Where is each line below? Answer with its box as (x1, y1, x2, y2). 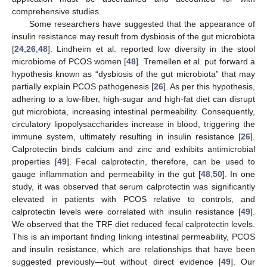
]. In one (222, 169, 256, 179)
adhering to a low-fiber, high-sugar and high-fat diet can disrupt (12, 94, 255, 104)
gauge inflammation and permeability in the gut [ (12, 169, 201, 179)
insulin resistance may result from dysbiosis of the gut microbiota (12, 32, 255, 42)
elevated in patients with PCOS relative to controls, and (12, 194, 255, 204)
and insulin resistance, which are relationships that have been (12, 244, 255, 254)
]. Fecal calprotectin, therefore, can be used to (66, 157, 255, 167)
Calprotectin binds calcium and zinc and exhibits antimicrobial (12, 144, 255, 154)
